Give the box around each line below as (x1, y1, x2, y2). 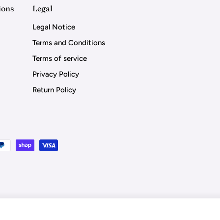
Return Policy (32, 85, 76, 94)
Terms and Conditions (32, 38, 105, 47)
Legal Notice (32, 23, 75, 31)
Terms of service (32, 54, 87, 63)
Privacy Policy (32, 70, 79, 79)
